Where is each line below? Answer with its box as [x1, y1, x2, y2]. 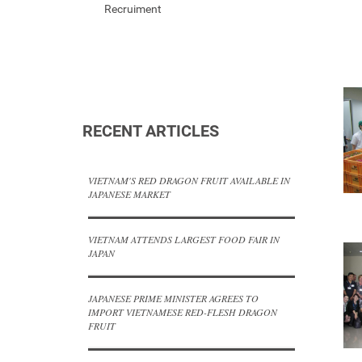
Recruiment [104, 2, 162, 15]
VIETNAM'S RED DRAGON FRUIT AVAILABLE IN [88, 174, 290, 187]
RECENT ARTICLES [82, 121, 219, 141]
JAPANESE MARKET [88, 187, 170, 200]
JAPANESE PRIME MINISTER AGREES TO [88, 292, 259, 305]
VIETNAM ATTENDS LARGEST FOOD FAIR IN [88, 233, 280, 246]
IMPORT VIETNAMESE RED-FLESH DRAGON [88, 305, 277, 318]
